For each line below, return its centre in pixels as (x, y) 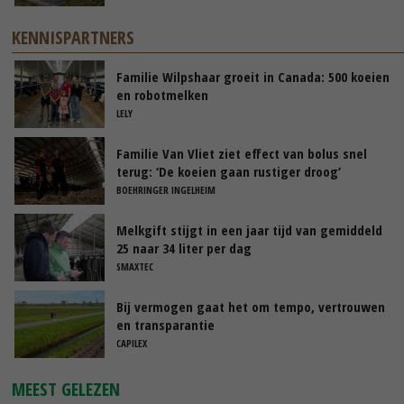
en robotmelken (162, 94)
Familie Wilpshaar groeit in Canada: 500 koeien (253, 76)
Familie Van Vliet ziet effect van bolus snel (242, 153)
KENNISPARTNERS (73, 37)
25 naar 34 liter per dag (184, 248)
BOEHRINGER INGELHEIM (166, 189)
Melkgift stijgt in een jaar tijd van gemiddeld (249, 230)
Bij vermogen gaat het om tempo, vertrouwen (251, 306)
